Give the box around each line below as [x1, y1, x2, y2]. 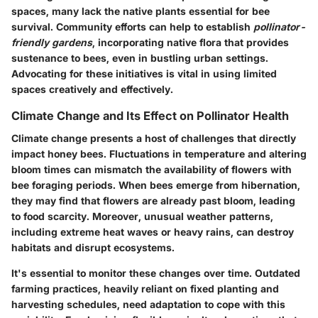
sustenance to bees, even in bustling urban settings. [11, 51, 268, 64]
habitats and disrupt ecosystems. [11, 241, 175, 253]
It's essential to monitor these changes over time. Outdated [11, 266, 300, 279]
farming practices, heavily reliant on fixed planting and [11, 282, 279, 295]
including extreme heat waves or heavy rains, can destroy [11, 225, 294, 238]
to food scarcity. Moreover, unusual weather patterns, [11, 209, 273, 222]
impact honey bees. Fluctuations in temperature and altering [11, 147, 307, 160]
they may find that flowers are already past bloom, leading [11, 194, 295, 207]
